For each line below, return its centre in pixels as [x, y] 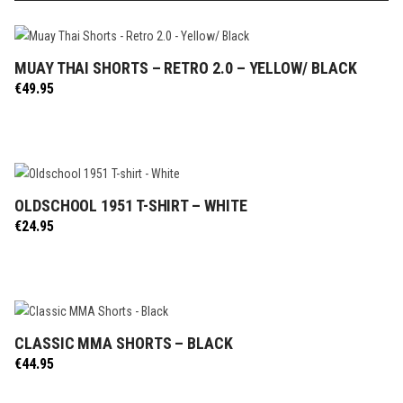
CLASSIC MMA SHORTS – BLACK [124, 343]
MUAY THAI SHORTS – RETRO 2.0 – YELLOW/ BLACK [186, 67]
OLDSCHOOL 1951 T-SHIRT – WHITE [131, 205]
